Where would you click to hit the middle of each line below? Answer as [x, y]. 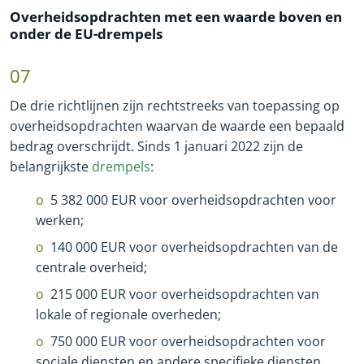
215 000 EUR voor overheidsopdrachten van [185, 295]
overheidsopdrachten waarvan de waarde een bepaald [177, 126]
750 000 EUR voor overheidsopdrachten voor [188, 342]
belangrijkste [51, 167]
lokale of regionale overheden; [128, 315]
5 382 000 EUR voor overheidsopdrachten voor [193, 200]
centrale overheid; [91, 268]
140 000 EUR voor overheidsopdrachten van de [194, 247]
